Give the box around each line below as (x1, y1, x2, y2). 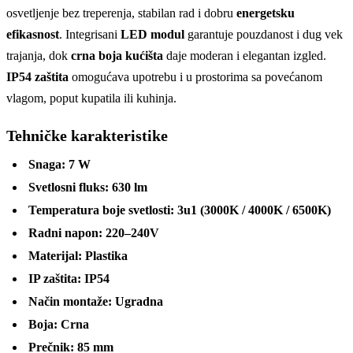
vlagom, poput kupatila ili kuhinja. (6, 91, 176, 105)
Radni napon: (28, 225, 102, 240)
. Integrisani (59, 27, 121, 41)
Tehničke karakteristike (6, 126, 168, 144)
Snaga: (28, 157, 65, 171)
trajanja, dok (6, 48, 71, 62)
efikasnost (6, 27, 59, 41)
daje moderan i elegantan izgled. (163, 48, 326, 62)
